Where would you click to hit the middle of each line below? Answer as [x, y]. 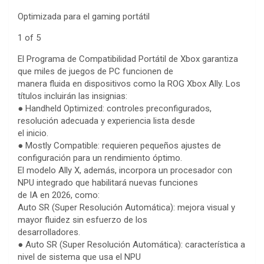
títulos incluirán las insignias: [72, 96]
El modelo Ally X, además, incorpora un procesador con [125, 171]
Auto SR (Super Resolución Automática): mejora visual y [126, 208]
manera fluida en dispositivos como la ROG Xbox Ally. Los [129, 84]
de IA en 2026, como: [59, 195]
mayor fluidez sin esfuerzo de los [82, 220]
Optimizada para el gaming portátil [84, 17]
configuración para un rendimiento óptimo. [100, 158]
